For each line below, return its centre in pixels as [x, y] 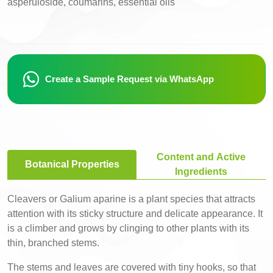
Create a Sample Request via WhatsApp [129, 79]
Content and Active [201, 157]
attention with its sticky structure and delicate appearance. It [135, 214]
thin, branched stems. [53, 243]
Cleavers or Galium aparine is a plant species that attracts [131, 199]
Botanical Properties [72, 164]
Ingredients [201, 172]
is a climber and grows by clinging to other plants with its [128, 228]
